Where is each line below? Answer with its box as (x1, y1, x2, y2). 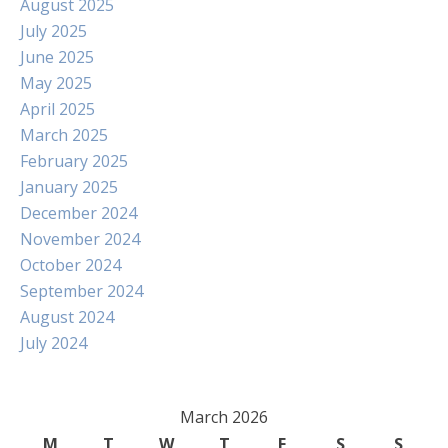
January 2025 (20, 176, 118, 198)
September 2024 (20, 280, 143, 302)
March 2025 (20, 124, 108, 146)
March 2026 (180, 406, 268, 428)
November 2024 (20, 228, 140, 250)
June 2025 (20, 46, 94, 68)
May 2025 (20, 72, 92, 94)
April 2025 (20, 98, 95, 120)
